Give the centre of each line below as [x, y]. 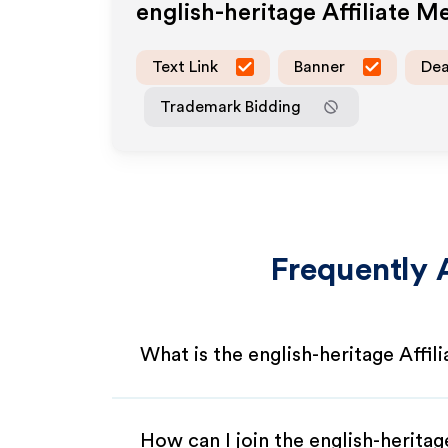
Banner [319, 66]
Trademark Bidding [230, 106]
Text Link [185, 66]
